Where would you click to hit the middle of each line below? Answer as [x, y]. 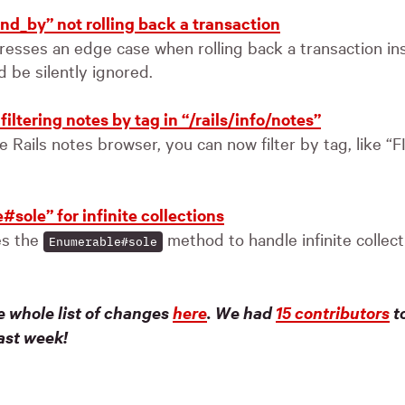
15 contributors [333, 312]
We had [245, 312]
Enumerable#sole [103, 242]
